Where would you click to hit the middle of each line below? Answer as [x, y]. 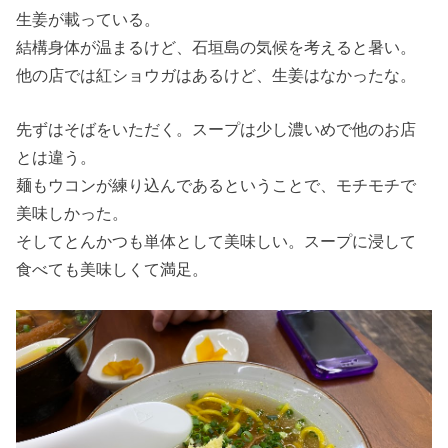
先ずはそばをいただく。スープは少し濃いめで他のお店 [216, 129]
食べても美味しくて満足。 [112, 269]
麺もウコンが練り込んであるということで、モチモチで [216, 185]
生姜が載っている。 [88, 18]
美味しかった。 [72, 213]
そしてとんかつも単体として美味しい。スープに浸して [216, 241]
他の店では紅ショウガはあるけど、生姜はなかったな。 [216, 74]
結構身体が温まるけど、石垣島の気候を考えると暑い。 [216, 46]
